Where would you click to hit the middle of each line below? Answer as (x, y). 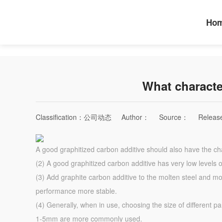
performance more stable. (76, 191)
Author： (135, 117)
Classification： (60, 117)
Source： (174, 117)
